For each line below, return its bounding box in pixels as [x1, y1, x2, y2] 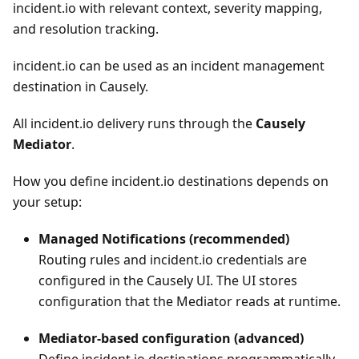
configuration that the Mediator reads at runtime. [38, 292, 341, 310]
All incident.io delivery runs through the [13, 115, 256, 132]
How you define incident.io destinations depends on [13, 172, 329, 190]
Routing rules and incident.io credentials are [38, 251, 307, 268]
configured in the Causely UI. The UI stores [38, 272, 297, 289]
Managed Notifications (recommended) [38, 230, 289, 248]
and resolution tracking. [13, 20, 159, 38]
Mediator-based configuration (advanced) [38, 329, 304, 347]
